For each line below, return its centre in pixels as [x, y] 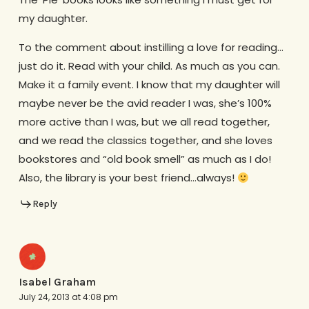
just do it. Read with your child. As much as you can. [149, 66]
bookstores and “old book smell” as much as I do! [144, 159]
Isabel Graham [57, 281]
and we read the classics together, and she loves [145, 141]
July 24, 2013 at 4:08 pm [68, 297]
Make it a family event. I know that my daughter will [149, 85]
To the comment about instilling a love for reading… [151, 48]
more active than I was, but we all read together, [144, 122]
